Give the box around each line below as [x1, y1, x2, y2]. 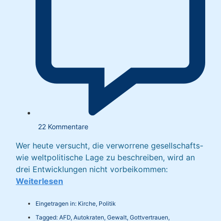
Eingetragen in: [36, 200, 78, 208]
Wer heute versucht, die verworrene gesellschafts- [16, 141, 203, 151]
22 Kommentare [37, 122, 88, 131]
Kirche [78, 200, 96, 208]
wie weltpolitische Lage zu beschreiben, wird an [16, 152, 195, 163]
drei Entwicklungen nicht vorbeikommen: [16, 164, 168, 175]
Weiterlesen [16, 176, 63, 186]
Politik [99, 200, 116, 208]
